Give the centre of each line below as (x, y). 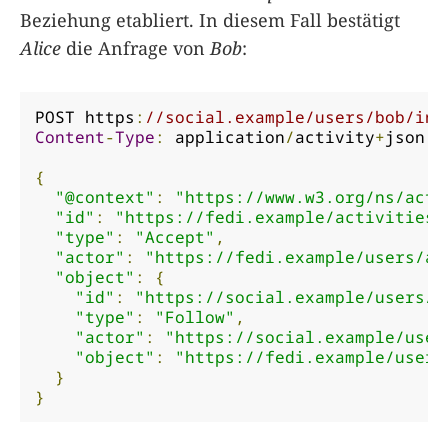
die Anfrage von (135, 47)
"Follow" (195, 316)
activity (335, 136)
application (225, 136)
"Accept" (175, 236)
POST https (85, 116)
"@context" (105, 196)
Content (70, 136)
